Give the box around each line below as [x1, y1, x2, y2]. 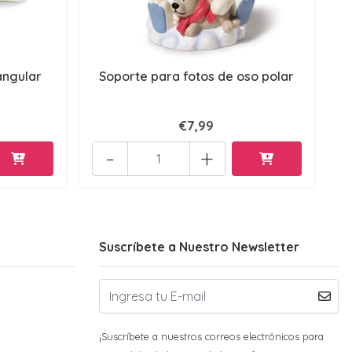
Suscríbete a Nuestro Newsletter [99, 238, 299, 255]
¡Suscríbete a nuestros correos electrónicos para [99, 329, 324, 343]
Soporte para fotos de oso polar [99, 68, 295, 84]
